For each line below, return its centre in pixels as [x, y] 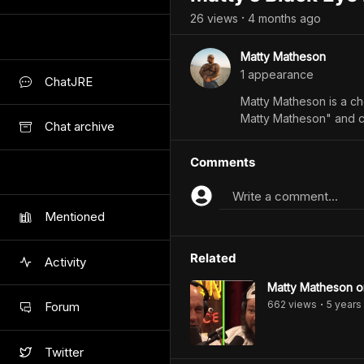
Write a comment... [285, 196]
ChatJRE [69, 81]
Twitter [64, 352]
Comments [223, 162]
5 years [344, 304]
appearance [279, 74]
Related [213, 258]
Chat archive [80, 127]
